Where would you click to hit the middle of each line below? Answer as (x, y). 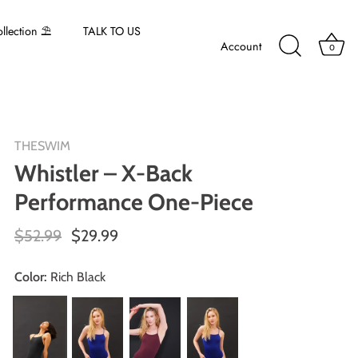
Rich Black (78, 277)
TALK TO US (111, 32)
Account (241, 47)
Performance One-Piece (134, 202)
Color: (30, 277)
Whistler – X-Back (103, 173)
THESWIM (42, 146)
